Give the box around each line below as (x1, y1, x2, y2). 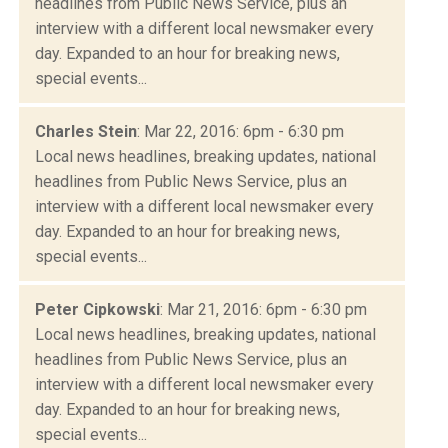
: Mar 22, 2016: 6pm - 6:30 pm (137, 121, 344, 141)
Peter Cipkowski (35, 299, 160, 319)
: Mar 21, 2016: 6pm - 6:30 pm (160, 299, 367, 319)
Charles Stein (35, 121, 137, 141)
